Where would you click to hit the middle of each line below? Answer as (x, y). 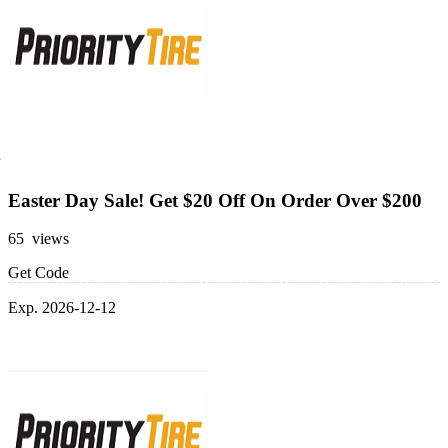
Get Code (38, 273)
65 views (38, 239)
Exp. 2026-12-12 (62, 308)
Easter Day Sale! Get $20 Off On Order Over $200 (215, 200)
